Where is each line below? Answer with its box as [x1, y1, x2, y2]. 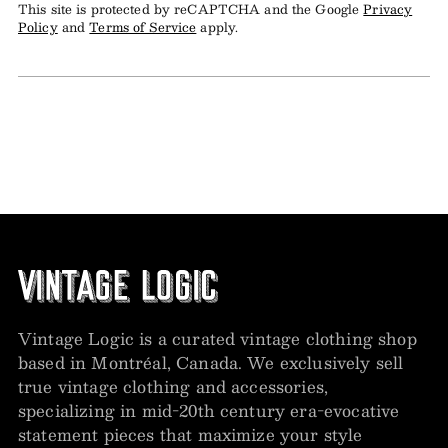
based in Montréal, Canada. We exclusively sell [18, 349, 404, 377]
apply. [196, 16, 239, 37]
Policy [18, 16, 58, 37]
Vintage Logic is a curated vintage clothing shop [18, 325, 417, 353]
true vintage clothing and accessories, [18, 373, 329, 401]
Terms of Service [89, 16, 197, 37]
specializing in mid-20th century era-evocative [18, 397, 400, 425]
